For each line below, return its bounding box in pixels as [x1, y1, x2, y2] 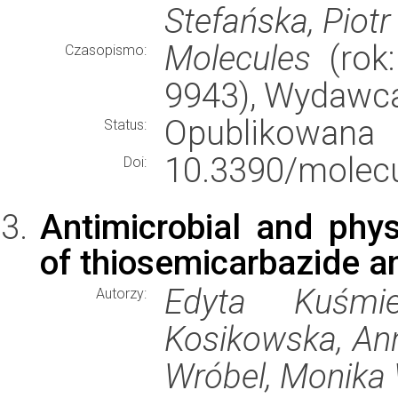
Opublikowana [164, 113, 375, 153]
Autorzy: [96, 285, 147, 302]
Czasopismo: [65, 42, 147, 59]
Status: [104, 116, 147, 133]
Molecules [164, 38, 311, 78]
